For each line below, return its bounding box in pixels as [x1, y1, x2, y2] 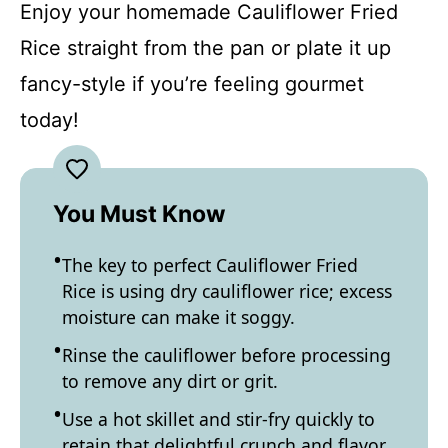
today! [20, 107, 79, 132]
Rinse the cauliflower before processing [62, 342, 391, 367]
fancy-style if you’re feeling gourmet [20, 71, 364, 96]
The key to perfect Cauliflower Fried [62, 252, 358, 277]
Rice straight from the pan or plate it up [20, 35, 391, 60]
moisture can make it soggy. [62, 304, 295, 329]
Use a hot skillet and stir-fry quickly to [62, 406, 375, 431]
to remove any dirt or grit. [62, 368, 278, 393]
